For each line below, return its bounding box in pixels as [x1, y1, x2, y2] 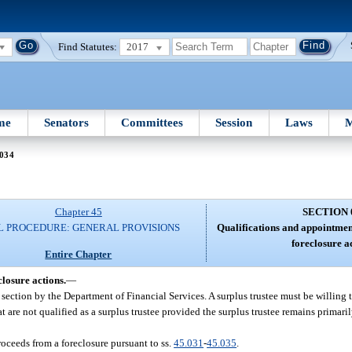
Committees [121, 115, 184, 129]
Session [215, 115, 253, 129]
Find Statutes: [58, 40, 118, 53]
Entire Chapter [45, 247, 112, 260]
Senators [43, 115, 89, 129]
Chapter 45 [54, 206, 102, 218]
